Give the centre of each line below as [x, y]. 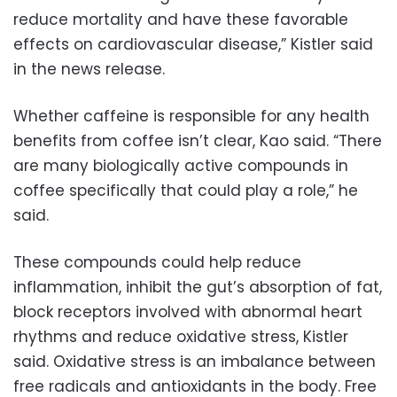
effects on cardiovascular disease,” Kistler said [193, 44]
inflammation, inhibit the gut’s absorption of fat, [198, 287]
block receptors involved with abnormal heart [188, 311]
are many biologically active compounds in [181, 165]
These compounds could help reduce [157, 262]
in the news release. [89, 69]
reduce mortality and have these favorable [181, 19]
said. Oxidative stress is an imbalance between [195, 361]
